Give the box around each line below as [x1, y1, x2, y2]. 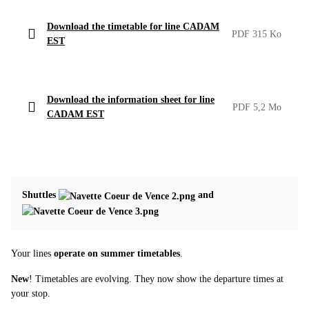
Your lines [11, 248, 54, 259]
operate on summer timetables [54, 248, 180, 259]
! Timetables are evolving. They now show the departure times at [29, 273, 283, 284]
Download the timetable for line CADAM [47, 21, 219, 32]
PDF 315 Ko [232, 28, 281, 39]
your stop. [11, 288, 50, 299]
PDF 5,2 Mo [232, 101, 281, 112]
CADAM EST [47, 109, 104, 120]
